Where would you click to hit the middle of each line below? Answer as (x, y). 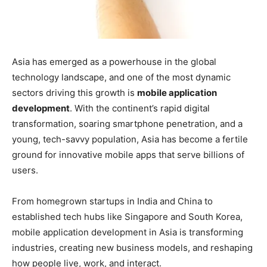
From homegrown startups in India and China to (112, 201)
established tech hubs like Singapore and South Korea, (127, 217)
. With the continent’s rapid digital (140, 108)
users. (25, 170)
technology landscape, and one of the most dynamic (121, 77)
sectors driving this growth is (74, 93)
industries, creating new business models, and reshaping (132, 248)
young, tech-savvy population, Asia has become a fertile (130, 139)
